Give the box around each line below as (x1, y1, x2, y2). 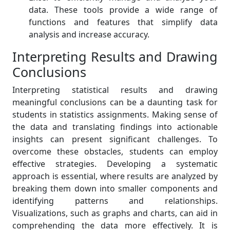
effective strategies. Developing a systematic (12, 158, 218, 170)
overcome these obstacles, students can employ (12, 146, 218, 158)
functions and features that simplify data (29, 16, 218, 28)
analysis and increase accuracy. (29, 29, 149, 41)
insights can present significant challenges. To (12, 133, 218, 145)
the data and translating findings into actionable (12, 121, 218, 133)
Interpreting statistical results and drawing (12, 84, 218, 96)
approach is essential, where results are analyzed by (12, 170, 218, 182)
